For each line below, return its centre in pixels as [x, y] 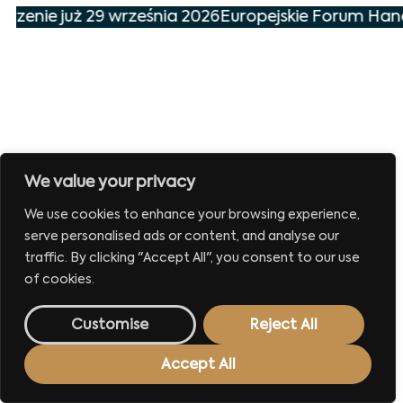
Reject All [283, 326]
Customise [110, 326]
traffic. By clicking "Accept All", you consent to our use [192, 258]
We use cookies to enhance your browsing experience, [192, 215]
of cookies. [59, 280]
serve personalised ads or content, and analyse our [182, 237]
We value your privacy [110, 183]
